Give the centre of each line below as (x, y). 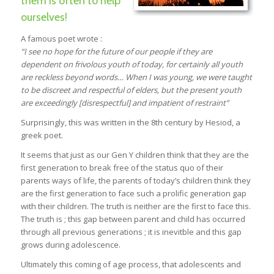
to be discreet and (54, 90)
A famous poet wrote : (61, 39)
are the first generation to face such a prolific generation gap (133, 194)
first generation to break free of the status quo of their (122, 168)
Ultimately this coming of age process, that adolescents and (131, 265)
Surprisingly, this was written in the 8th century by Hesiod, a (130, 123)
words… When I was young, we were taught (173, 77)
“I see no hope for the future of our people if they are (116, 52)
